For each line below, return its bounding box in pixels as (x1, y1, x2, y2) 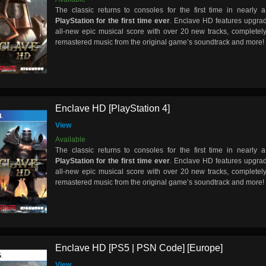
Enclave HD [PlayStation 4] (55, 103, 170, 113)
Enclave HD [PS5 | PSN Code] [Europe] (55, 243, 223, 254)
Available (55, 135, 85, 144)
